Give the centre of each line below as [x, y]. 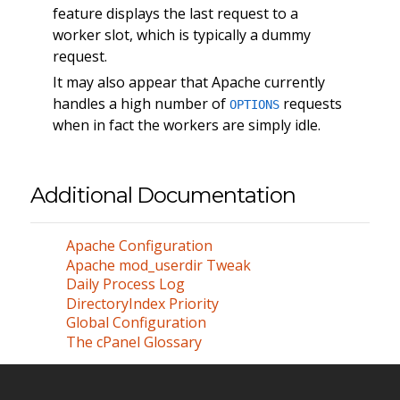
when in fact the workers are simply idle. [186, 125]
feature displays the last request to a [175, 13]
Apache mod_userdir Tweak [158, 265]
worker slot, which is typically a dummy [181, 34]
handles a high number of [141, 103]
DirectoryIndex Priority [142, 303]
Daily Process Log [125, 284]
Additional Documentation [162, 195]
